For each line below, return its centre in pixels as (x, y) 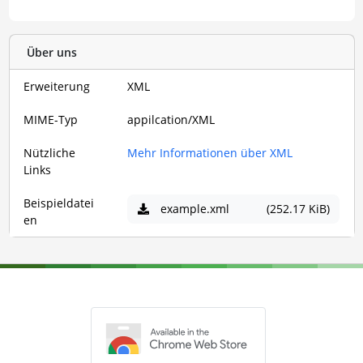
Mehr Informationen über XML (210, 153)
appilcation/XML (171, 120)
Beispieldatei (59, 203)
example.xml (194, 209)
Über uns (51, 52)
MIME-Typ (51, 120)
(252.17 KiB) (298, 209)
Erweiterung (57, 86)
